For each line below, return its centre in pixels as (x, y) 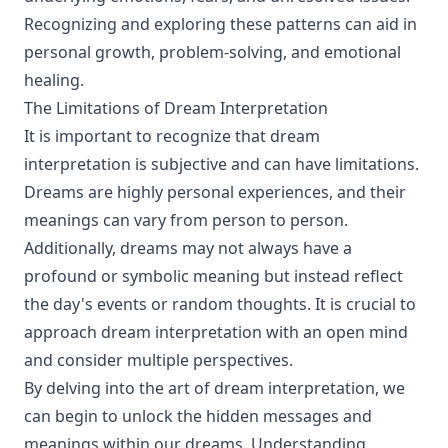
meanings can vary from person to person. (186, 220)
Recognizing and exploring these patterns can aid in (220, 24)
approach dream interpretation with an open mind (216, 332)
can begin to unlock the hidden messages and (198, 416)
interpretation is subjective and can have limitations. (221, 164)
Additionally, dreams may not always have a (188, 248)
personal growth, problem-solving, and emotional (212, 52)
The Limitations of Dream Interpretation (176, 108)
